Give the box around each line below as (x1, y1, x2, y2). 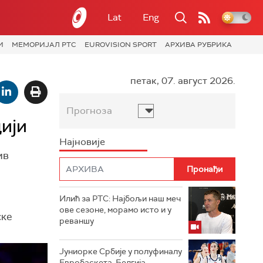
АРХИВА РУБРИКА (165, 40, 232, 49)
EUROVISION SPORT (85, 40, 157, 49)
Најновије (59, 135, 105, 148)
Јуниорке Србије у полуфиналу (59, 245, 182, 257)
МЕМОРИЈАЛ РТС (12, 40, 76, 49)
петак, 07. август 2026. (130, 74, 235, 87)
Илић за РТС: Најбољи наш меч (59, 193, 181, 204)
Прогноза (66, 104, 112, 117)
